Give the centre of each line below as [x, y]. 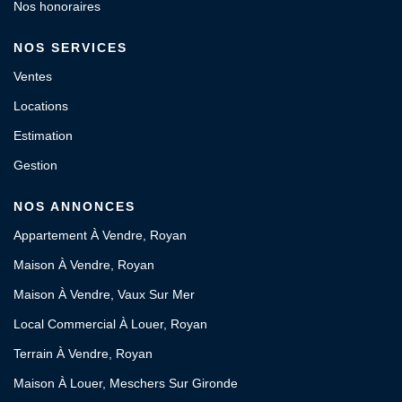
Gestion [35, 166]
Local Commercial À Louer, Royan [110, 324]
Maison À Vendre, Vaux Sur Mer [104, 295]
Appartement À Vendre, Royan [100, 236]
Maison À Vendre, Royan [84, 265]
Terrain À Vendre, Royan [83, 354]
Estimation [43, 136]
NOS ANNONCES [74, 207]
